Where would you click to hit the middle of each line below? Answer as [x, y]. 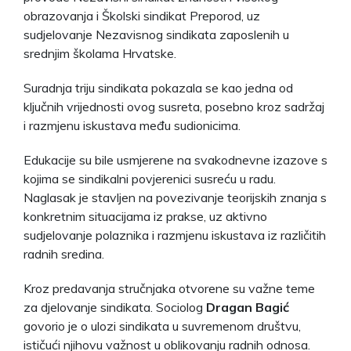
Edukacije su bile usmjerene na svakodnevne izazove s [175, 159]
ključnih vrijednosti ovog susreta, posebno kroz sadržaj [174, 106]
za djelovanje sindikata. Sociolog [115, 307]
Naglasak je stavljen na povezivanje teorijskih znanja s [175, 197]
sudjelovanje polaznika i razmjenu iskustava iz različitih [175, 235]
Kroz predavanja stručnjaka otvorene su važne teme [169, 288]
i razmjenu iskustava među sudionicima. [132, 125]
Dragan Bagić [248, 307]
